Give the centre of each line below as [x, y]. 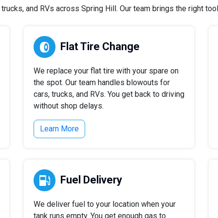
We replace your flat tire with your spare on [106, 71]
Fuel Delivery [91, 180]
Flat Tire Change [100, 46]
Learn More [59, 129]
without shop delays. [69, 106]
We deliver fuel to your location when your [105, 204]
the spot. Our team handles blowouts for [102, 82]
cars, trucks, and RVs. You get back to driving [109, 94]
